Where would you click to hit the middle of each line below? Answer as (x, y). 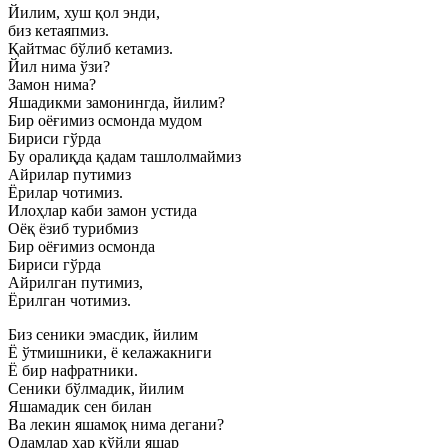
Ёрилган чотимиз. (69, 300)
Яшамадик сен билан (80, 406)
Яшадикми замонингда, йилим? (116, 102)
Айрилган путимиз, (75, 282)
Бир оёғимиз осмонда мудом (105, 120)
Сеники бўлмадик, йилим (96, 388)
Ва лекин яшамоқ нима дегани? (116, 424)
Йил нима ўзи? (59, 66)
